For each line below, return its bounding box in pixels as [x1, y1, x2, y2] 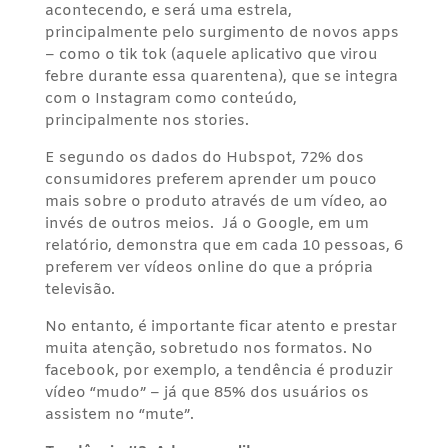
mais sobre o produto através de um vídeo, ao [44, 191, 388, 212]
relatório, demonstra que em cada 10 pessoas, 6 [44, 235, 403, 256]
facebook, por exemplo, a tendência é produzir [44, 360, 393, 381]
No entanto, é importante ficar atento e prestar [44, 316, 397, 337]
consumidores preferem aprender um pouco [44, 169, 377, 190]
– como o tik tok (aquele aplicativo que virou [44, 44, 378, 65]
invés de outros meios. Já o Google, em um [44, 213, 369, 234]
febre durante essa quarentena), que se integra [44, 66, 398, 87]
